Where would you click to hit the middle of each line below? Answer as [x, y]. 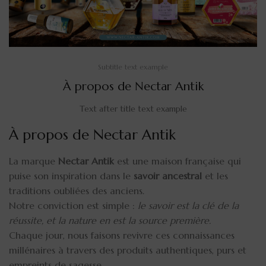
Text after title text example [133, 108]
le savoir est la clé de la [188, 205]
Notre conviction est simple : [73, 205]
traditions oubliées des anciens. [77, 190]
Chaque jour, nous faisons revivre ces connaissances [122, 235]
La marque [34, 161]
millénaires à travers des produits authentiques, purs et [128, 250]
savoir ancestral [168, 175]
